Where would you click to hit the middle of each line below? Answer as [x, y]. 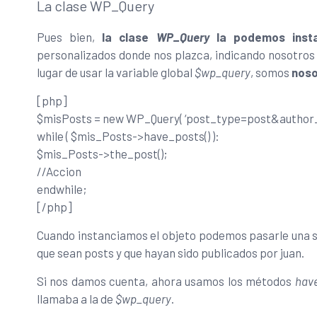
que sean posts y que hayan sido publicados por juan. [171, 252]
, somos [271, 72]
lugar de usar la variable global [116, 72]
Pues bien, [70, 36]
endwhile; [62, 189]
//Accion [59, 171]
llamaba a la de [76, 298]
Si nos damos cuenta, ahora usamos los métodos [166, 281]
